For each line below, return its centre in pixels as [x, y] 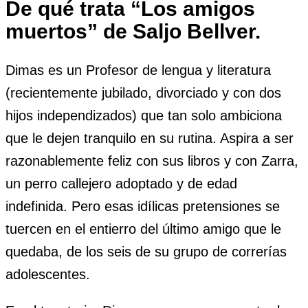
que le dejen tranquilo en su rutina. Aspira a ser [150, 139]
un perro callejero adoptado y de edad [121, 184]
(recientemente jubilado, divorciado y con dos [143, 93]
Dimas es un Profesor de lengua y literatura [138, 70]
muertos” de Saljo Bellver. [133, 31]
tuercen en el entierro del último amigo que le [143, 229]
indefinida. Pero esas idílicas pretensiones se [143, 207]
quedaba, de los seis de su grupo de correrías [146, 252]
